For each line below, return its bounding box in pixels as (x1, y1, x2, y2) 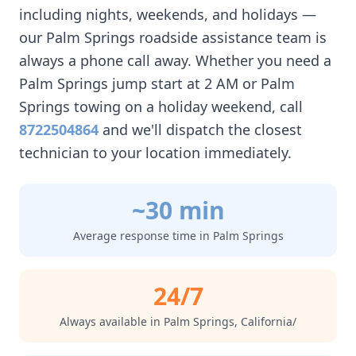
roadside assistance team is (135, 28, 327, 47)
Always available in (60, 314, 164, 329)
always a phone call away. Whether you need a (19, 51, 331, 70)
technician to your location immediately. (19, 143, 292, 162)
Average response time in (72, 228, 213, 243)
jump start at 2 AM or (108, 74, 261, 93)
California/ (241, 314, 296, 329)
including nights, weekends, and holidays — (19, 5, 316, 24)
